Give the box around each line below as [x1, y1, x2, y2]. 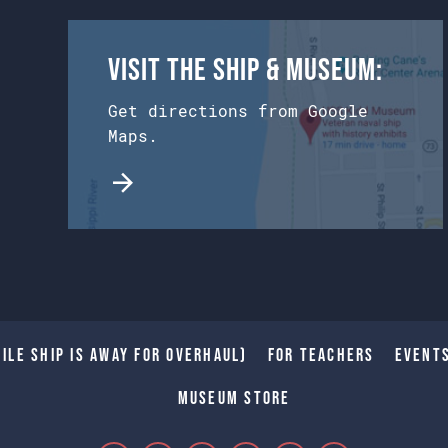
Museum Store [177, 388, 291, 408]
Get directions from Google [107, 100, 368, 121]
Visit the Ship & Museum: [107, 51, 383, 86]
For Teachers [267, 345, 375, 365]
